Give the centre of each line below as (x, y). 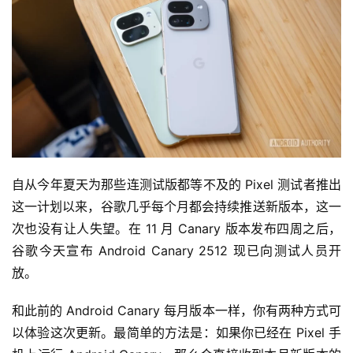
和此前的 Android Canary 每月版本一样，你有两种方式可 (176, 311)
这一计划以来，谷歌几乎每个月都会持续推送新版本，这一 (176, 207)
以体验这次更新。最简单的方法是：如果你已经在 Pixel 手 (176, 333)
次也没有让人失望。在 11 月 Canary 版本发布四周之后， (176, 229)
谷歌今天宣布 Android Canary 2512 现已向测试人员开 (176, 251)
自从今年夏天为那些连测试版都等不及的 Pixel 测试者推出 (176, 185)
